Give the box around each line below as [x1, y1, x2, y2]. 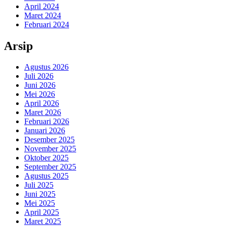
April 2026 [24, 99, 59, 108]
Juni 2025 [24, 190, 55, 199]
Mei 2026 [24, 90, 55, 99]
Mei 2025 [24, 199, 55, 208]
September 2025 [24, 162, 76, 172]
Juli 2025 [24, 181, 53, 190]
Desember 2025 [24, 135, 75, 144]
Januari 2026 [24, 126, 65, 135]
